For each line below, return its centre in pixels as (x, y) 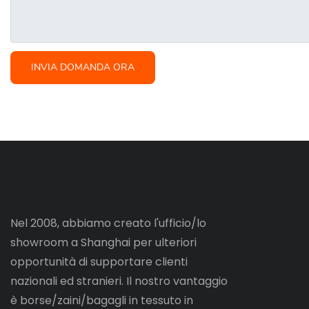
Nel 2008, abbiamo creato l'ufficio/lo (108, 223)
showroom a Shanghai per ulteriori (103, 242)
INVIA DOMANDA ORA (83, 68)
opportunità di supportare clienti (99, 261)
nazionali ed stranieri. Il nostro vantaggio (119, 281)
